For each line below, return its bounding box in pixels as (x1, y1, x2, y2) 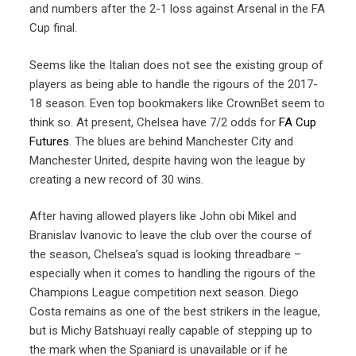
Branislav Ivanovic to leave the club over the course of (29, 228, 313, 243)
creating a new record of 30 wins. (29, 172, 204, 187)
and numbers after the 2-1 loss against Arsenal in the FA (29, 2, 326, 17)
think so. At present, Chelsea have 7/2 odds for (29, 114, 280, 130)
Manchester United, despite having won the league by (29, 153, 306, 168)
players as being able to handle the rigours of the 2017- (29, 76, 319, 91)
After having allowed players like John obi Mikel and (29, 209, 297, 224)
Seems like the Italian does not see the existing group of (29, 57, 324, 72)
